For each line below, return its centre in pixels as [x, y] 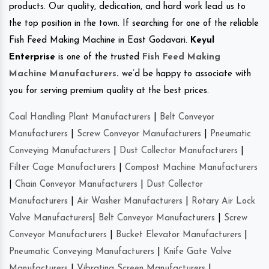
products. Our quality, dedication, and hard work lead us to [127, 7]
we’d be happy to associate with [185, 74]
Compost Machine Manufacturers [191, 168]
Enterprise [32, 57]
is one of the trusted [99, 57]
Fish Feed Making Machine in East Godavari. [100, 40]
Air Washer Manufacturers [130, 201]
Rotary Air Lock [223, 201]
